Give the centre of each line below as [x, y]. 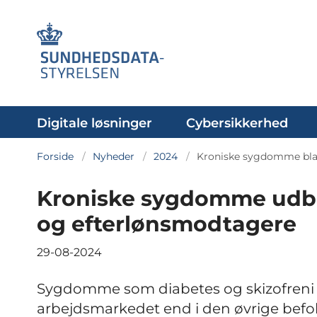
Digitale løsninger [94, 123]
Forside [55, 156]
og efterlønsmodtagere [167, 224]
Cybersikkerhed [237, 123]
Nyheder [114, 156]
